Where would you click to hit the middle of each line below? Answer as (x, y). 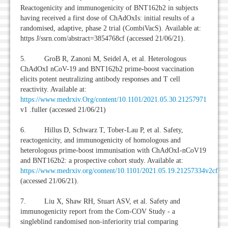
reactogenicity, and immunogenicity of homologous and (101, 140)
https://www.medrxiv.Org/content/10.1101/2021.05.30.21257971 (113, 100)
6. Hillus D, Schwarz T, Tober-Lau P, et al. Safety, (102, 130)
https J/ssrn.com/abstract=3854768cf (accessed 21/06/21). (103, 39)
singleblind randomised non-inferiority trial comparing (99, 222)
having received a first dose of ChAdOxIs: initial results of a (107, 18)
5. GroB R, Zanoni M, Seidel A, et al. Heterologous (103, 59)
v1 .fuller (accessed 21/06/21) (63, 110)
